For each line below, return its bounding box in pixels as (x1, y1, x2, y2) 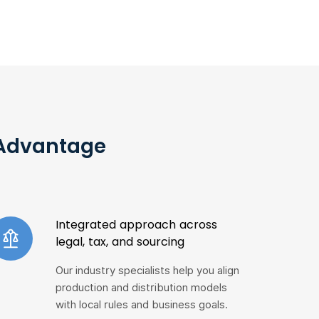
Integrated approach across (56, 216, 218, 233)
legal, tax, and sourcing (56, 234, 185, 250)
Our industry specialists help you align (56, 264, 240, 277)
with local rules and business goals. (56, 298, 229, 311)
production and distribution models (56, 281, 228, 294)
